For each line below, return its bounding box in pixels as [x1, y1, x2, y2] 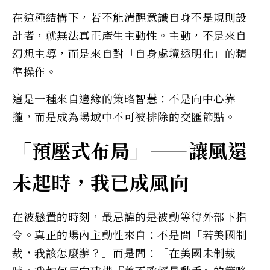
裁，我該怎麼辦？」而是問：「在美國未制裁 [12, 244, 236, 260]
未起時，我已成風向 [12, 168, 189, 196]
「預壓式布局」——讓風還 [12, 136, 248, 164]
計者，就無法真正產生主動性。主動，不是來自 [12, 27, 247, 43]
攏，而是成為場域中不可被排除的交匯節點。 [12, 108, 236, 124]
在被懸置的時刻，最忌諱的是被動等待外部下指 [12, 208, 247, 224]
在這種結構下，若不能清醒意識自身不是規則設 [12, 8, 247, 25]
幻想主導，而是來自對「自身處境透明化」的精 [12, 45, 247, 61]
